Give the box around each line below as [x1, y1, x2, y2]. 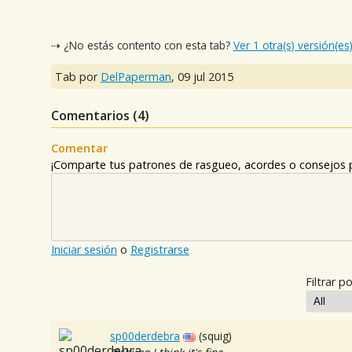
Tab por [55, 69, 101, 85]
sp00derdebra [110, 328, 181, 344]
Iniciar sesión [51, 242, 117, 258]
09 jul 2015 [178, 69, 233, 85]
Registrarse [130, 242, 189, 258]
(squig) [199, 328, 233, 344]
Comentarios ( [51, 107, 137, 125]
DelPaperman [101, 69, 171, 85]
